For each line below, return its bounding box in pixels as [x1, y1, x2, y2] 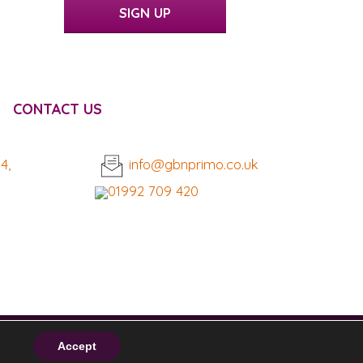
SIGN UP [119, 3, 172, 21]
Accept [58, 340, 97, 352]
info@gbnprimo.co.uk [128, 156, 258, 173]
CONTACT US [12, 100, 102, 118]
